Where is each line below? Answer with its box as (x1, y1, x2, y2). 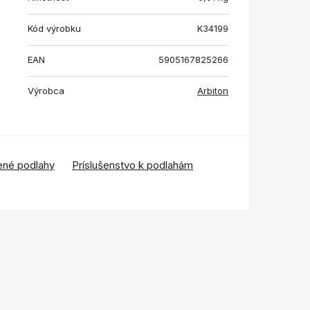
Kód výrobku (28, 23, 81, 35)
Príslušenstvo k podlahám (72, 158, 193, 172)
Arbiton (197, 85, 228, 97)
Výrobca (28, 85, 64, 97)
